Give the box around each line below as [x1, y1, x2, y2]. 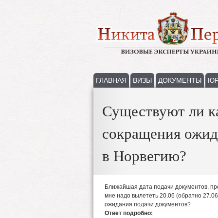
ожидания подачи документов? [105, 201, 191, 208]
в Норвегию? [102, 147, 186, 164]
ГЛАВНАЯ [96, 76, 127, 84]
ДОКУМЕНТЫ [158, 76, 201, 84]
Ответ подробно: [105, 210, 154, 217]
